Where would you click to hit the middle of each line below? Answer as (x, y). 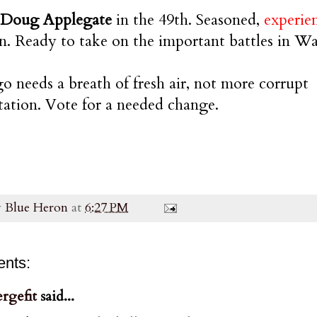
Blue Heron (36, 207)
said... (56, 296)
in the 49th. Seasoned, (188, 19)
